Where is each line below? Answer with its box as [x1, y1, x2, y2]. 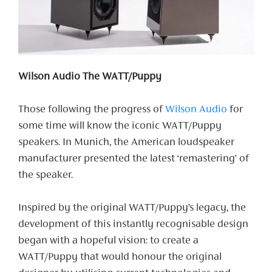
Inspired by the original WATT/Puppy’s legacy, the [18, 202, 246, 214]
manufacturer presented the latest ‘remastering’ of [18, 153, 249, 165]
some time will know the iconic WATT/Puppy [18, 120, 222, 132]
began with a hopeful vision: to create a [18, 235, 199, 246]
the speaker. [18, 169, 73, 181]
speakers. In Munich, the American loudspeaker [18, 137, 234, 148]
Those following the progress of [18, 104, 165, 115]
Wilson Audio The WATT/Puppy [18, 71, 161, 83]
